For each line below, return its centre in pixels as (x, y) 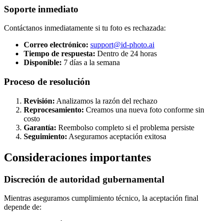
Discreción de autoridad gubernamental (84, 179)
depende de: (23, 207)
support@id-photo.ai (122, 45)
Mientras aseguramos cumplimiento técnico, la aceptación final (101, 198)
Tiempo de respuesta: (59, 54)
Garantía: (40, 127)
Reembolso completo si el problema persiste (125, 127)
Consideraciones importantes (77, 157)
